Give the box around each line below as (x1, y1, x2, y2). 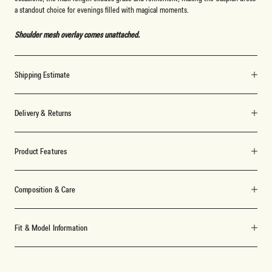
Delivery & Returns (15, 107, 72, 118)
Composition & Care (15, 183, 76, 195)
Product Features (15, 145, 67, 157)
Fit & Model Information (15, 222, 88, 233)
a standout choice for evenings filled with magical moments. (15, 4, 189, 15)
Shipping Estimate (15, 69, 70, 80)
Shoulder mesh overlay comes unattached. (15, 29, 140, 40)
